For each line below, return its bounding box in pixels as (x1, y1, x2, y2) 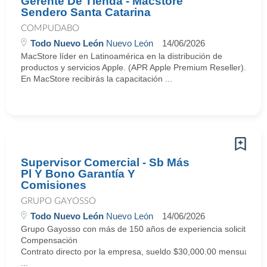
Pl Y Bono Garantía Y (21, 167, 135, 180)
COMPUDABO (21, 24, 79, 33)
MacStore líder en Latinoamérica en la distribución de (21, 51, 222, 61)
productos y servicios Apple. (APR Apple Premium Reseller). (21, 63, 246, 72)
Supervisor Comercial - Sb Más (21, 156, 190, 169)
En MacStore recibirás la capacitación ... (21, 74, 172, 83)
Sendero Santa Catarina (21, 6, 151, 18)
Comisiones (21, 179, 86, 191)
